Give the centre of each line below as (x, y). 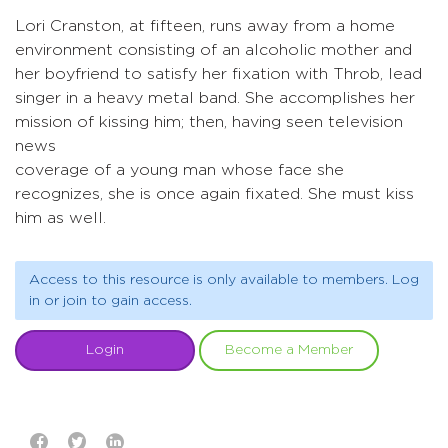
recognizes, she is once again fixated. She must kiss (214, 194)
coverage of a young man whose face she (179, 170)
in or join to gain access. (110, 300)
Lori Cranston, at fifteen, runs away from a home (205, 26)
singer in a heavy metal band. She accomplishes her (215, 98)
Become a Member (289, 350)
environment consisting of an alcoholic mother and (213, 50)
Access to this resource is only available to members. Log (223, 279)
